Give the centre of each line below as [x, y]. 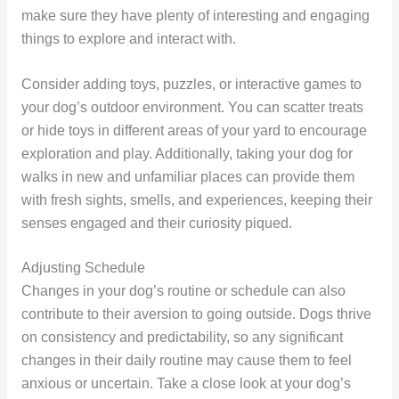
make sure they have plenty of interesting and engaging [195, 15]
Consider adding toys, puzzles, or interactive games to [191, 84]
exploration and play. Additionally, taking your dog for [187, 153]
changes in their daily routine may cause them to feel [186, 361]
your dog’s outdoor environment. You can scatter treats [192, 107]
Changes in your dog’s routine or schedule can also [183, 291]
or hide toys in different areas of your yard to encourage [194, 130]
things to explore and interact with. [128, 38]
